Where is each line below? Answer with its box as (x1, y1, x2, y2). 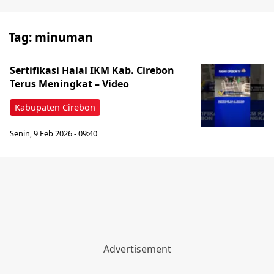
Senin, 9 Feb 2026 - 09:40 (10, 127, 97, 139)
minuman (35, 29, 93, 45)
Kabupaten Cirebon (15, 102, 95, 113)
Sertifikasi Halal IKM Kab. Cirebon (10, 64, 174, 77)
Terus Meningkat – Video (10, 77, 129, 91)
